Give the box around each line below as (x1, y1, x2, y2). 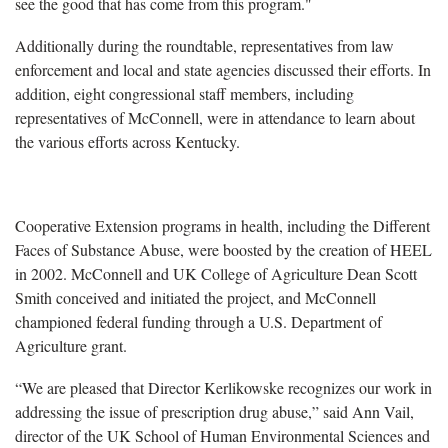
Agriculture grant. (15, 334, 127, 356)
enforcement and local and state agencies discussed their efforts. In (15, 58, 431, 80)
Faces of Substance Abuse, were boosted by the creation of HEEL (15, 238, 432, 260)
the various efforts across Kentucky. (15, 130, 240, 152)
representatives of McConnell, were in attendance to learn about (15, 106, 415, 128)
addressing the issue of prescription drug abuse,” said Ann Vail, (15, 400, 414, 422)
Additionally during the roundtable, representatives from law (15, 34, 394, 56)
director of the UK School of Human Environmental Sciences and (15, 424, 430, 446)
